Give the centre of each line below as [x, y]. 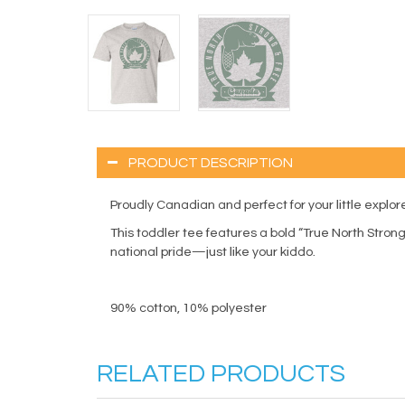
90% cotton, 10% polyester [188, 308]
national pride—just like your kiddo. [213, 252]
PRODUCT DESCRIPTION [211, 162]
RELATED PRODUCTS [221, 373]
